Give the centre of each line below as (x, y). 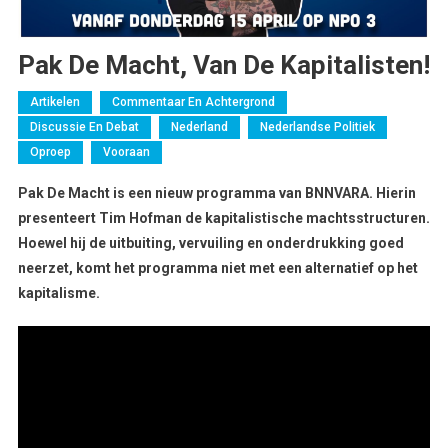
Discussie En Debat (84, 126)
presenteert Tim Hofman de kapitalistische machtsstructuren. (223, 217)
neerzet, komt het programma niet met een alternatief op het (217, 267)
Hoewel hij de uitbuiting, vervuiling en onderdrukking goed (210, 242)
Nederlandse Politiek (317, 126)
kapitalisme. (58, 292)
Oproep (50, 151)
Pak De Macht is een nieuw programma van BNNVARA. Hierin (216, 192)
